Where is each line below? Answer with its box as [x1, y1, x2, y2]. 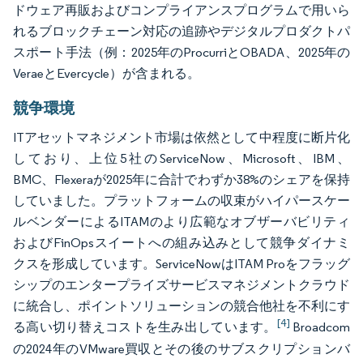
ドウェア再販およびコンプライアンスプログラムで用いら [13, 2, 350, 18]
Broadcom [289, 318, 351, 335]
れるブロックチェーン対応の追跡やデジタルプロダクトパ [13, 23, 350, 39]
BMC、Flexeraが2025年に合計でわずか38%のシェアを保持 [13, 171, 350, 187]
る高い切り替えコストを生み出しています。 [13, 318, 277, 335]
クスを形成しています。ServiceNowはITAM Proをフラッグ [13, 255, 350, 271]
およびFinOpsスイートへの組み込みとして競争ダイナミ [13, 234, 350, 250]
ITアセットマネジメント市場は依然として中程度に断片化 [13, 129, 350, 145]
